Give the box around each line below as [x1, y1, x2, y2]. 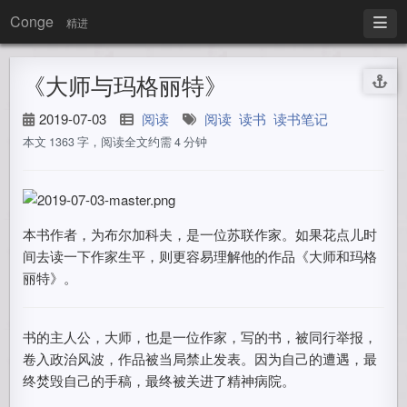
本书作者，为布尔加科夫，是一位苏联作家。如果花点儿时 [23, 224, 378, 243]
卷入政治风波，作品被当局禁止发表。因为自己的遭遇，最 [23, 349, 378, 368]
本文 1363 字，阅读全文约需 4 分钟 [23, 134, 208, 150]
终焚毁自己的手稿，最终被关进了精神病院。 [23, 371, 296, 390]
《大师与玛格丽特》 [23, 68, 228, 101]
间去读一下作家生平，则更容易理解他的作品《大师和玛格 [23, 246, 378, 265]
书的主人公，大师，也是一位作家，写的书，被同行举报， [23, 327, 378, 346]
